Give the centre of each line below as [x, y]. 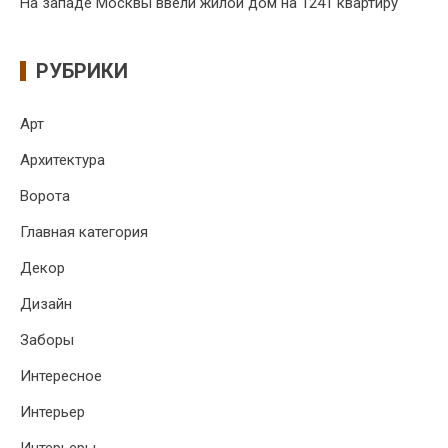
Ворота [45, 196]
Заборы [47, 340]
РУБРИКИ [82, 71]
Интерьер [52, 412]
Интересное [61, 376]
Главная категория [84, 232]
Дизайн [46, 304]
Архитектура [62, 160]
